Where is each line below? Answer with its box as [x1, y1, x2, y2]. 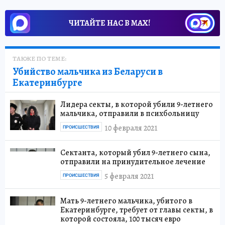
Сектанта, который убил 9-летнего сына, [60, 147, 210, 159]
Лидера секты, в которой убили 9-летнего [60, 99, 213, 110]
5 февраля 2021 [104, 170, 154, 182]
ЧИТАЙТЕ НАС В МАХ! [69, 18, 150, 29]
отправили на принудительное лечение [60, 156, 205, 168]
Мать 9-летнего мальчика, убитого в [60, 195, 192, 207]
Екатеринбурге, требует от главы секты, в [60, 204, 213, 216]
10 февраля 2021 [104, 122, 158, 134]
